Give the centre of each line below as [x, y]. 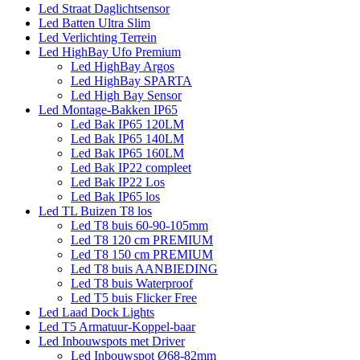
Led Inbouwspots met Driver [112, 342]
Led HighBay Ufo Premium [110, 52]
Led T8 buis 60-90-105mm [139, 226]
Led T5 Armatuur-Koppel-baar [117, 327]
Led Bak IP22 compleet [131, 168]
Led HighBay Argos [123, 67]
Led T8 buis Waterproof [132, 284]
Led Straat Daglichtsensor [104, 9]
